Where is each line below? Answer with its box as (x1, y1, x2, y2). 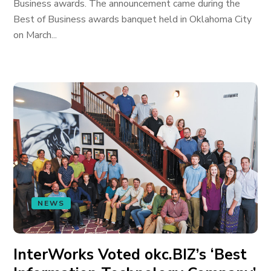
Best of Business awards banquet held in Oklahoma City (13, 13, 252, 26)
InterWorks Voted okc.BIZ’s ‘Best (13, 244, 247, 265)
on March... (13, 28, 57, 42)
